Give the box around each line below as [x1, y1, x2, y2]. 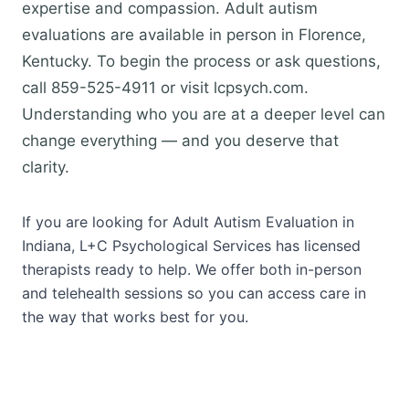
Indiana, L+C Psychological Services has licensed [22, 236, 361, 255]
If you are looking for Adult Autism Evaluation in [22, 213, 354, 231]
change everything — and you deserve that [22, 131, 339, 150]
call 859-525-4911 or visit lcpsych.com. [22, 79, 309, 97]
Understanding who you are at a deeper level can [22, 105, 385, 123]
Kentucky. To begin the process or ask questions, [22, 52, 381, 70]
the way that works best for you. [22, 308, 248, 326]
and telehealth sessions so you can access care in [22, 284, 366, 302]
